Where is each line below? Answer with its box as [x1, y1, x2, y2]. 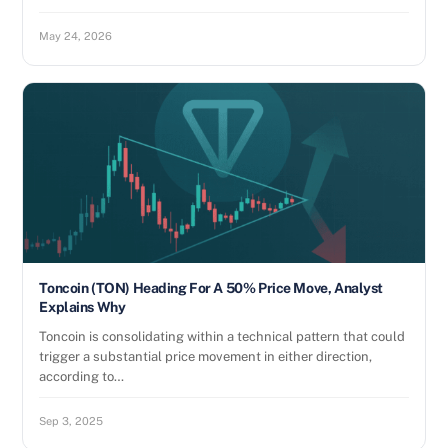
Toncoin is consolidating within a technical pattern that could [39, 329, 406, 344]
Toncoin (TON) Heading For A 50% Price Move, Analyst [39, 280, 383, 296]
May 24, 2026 [39, 30, 113, 42]
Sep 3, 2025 [39, 415, 104, 427]
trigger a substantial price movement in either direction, [39, 349, 373, 364]
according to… [39, 369, 125, 384]
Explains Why [39, 299, 126, 315]
